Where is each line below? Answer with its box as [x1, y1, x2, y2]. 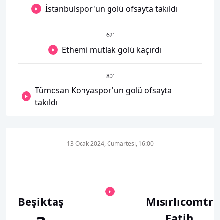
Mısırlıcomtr [145, 194, 213, 209]
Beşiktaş [18, 194, 64, 209]
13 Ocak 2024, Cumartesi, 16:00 [66, 139, 154, 148]
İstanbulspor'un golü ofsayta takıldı [45, 3, 178, 14]
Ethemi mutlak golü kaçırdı [61, 44, 162, 55]
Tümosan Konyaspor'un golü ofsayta [34, 85, 172, 96]
